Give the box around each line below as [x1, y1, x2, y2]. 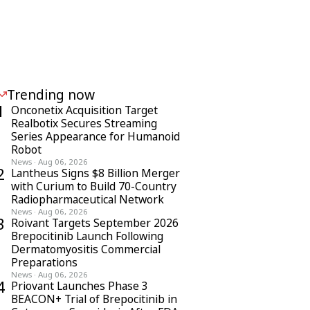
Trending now [7, 85, 95, 104]
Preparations [11, 255, 77, 270]
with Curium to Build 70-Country [11, 179, 176, 194]
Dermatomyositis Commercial [11, 241, 161, 257]
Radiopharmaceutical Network [11, 192, 164, 207]
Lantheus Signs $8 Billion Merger [11, 165, 180, 181]
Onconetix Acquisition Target [11, 102, 158, 118]
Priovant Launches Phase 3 [11, 278, 148, 293]
